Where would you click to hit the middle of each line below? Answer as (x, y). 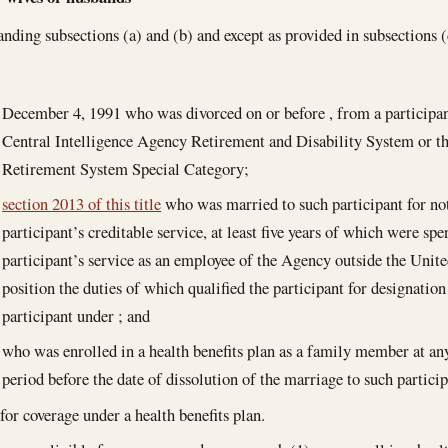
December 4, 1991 (62, 113)
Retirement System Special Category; (126, 169)
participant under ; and (76, 316)
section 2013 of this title (82, 204)
